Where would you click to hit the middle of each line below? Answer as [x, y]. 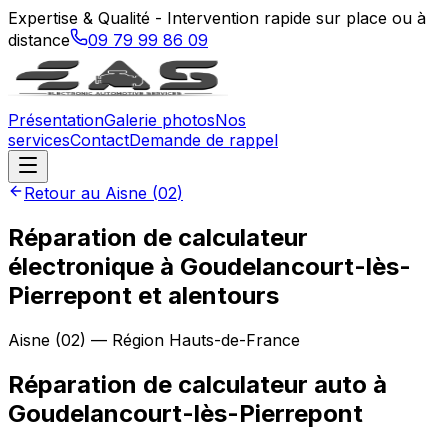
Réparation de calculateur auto [187, 384]
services [39, 140]
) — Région [124, 339]
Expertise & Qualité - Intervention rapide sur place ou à [217, 18]
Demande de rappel [203, 140]
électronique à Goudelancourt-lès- [209, 266]
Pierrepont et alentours [143, 295]
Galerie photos [159, 120]
